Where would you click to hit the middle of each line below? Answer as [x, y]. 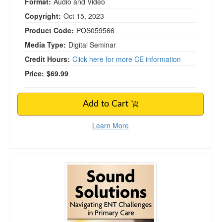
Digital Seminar [92, 45]
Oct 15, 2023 [85, 16]
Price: [34, 73]
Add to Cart [107, 104]
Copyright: [43, 16]
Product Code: [49, 30]
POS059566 [95, 30]
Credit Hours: [47, 59]
